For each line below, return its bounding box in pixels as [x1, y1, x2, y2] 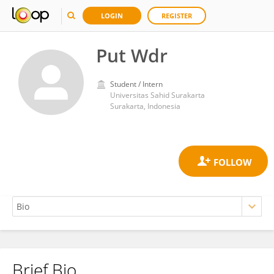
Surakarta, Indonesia [110, 101, 180, 111]
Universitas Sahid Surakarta [110, 90, 205, 100]
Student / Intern [110, 79, 163, 89]
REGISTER [161, 11, 192, 20]
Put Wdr [96, 43, 168, 68]
